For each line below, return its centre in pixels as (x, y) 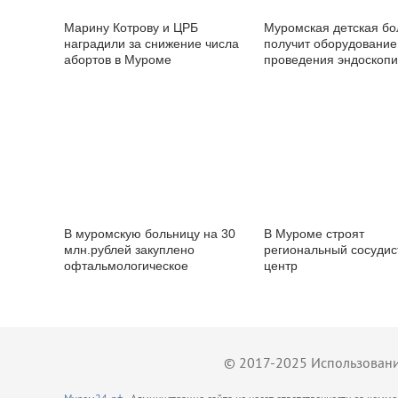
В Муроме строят (314, 234)
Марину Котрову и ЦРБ (131, 28)
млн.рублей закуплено (129, 250)
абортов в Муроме (118, 60)
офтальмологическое (126, 266)
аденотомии (299, 76)
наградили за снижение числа (151, 44)
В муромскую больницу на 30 (150, 234)
